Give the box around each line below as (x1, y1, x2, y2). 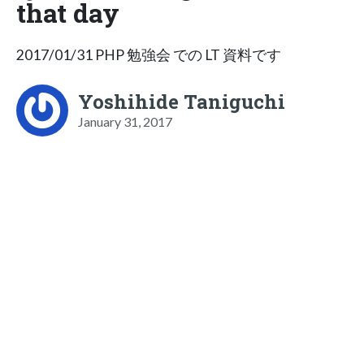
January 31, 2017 (78, 113, 172, 129)
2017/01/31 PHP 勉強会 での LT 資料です (16, 45, 281, 63)
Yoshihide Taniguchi (78, 88, 285, 115)
